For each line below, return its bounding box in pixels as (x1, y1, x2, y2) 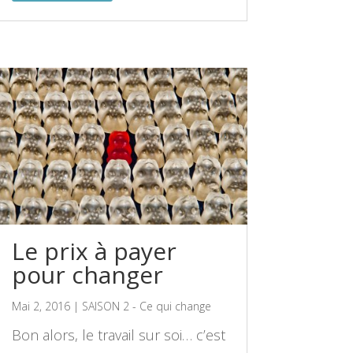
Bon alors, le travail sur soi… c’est (11, 325, 225, 345)
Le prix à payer (11, 235, 176, 268)
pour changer (11, 258, 163, 292)
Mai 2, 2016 (11, 299, 70, 314)
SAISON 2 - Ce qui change (81, 299, 211, 314)
